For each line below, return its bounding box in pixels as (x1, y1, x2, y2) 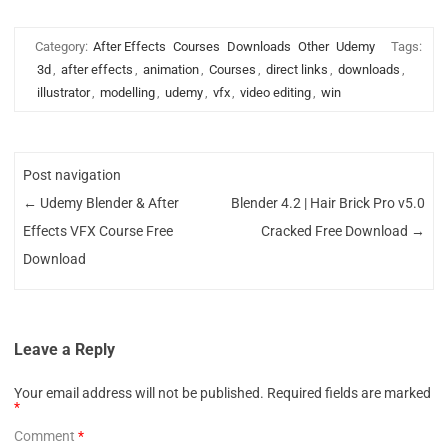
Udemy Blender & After (37, 195, 180, 212)
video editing (240, 85, 311, 100)
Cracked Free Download (260, 223, 411, 240)
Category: (35, 39, 91, 54)
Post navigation (23, 167, 122, 184)
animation (143, 62, 199, 77)
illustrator (37, 85, 90, 100)
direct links (266, 62, 328, 77)
